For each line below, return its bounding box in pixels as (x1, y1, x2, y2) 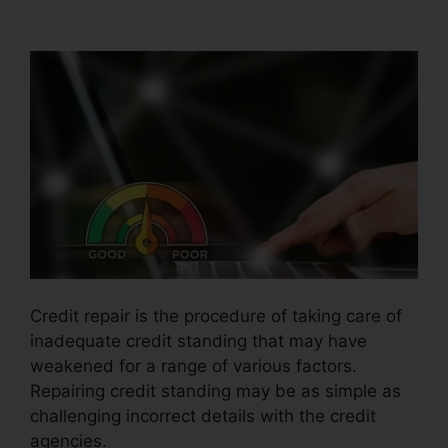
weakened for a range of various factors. (30, 356, 357, 377)
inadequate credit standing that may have (30, 331, 367, 352)
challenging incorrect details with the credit (30, 406, 376, 427)
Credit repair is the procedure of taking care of (30, 306, 402, 327)
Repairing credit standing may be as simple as (30, 381, 401, 402)
